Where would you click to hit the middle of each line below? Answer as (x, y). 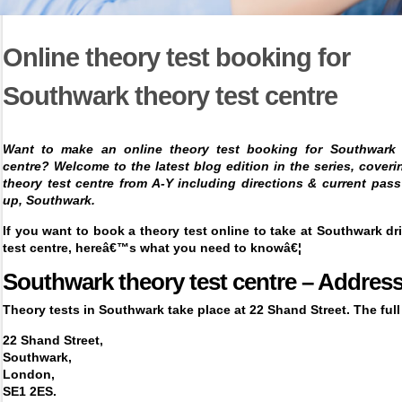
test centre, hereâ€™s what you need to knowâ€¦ (152, 248)
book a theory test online (171, 231)
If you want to (48, 231)
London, (29, 374)
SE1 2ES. (30, 391)
